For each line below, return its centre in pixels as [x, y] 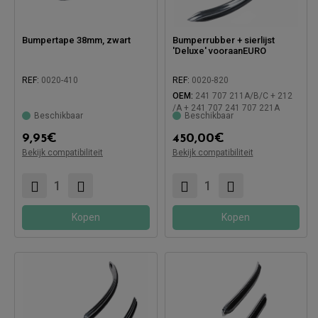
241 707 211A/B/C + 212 [243, 95]
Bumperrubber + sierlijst [223, 40]
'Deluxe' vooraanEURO [219, 50]
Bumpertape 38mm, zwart [76, 40]
